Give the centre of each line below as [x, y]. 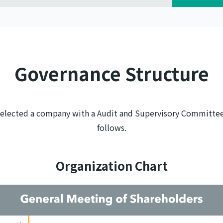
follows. [111, 127]
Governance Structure [111, 73]
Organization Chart [111, 166]
